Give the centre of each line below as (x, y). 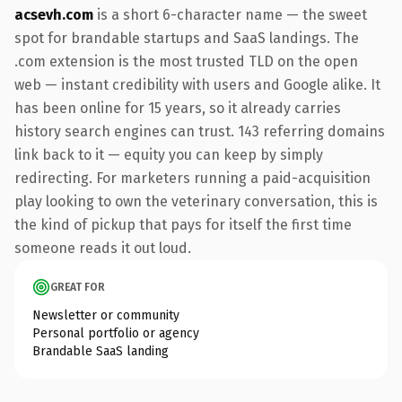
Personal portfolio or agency (116, 333)
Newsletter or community (106, 315)
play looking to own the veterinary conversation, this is (196, 201)
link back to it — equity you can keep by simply (169, 154)
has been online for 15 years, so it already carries (178, 108)
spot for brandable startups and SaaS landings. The (187, 38)
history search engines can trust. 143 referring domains (200, 131)
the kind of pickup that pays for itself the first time (183, 224)
